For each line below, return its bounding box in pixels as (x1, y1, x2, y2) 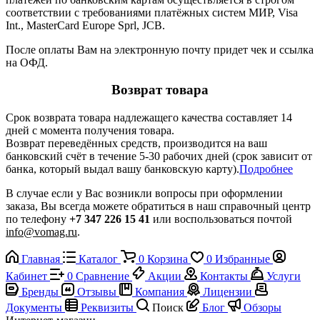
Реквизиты (81, 301, 134, 314)
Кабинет (6, 269, 47, 282)
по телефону (6, 212, 69, 225)
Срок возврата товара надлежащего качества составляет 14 (6, 111, 292, 124)
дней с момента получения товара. (6, 124, 174, 136)
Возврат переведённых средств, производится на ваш (6, 136, 267, 149)
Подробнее (239, 162, 293, 175)
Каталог (79, 252, 118, 265)
